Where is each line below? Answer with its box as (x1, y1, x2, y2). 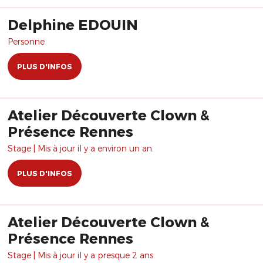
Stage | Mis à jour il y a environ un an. (8, 143, 154, 153)
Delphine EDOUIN (8, 16, 138, 33)
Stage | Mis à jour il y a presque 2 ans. (8, 250, 155, 260)
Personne (8, 36, 45, 46)
